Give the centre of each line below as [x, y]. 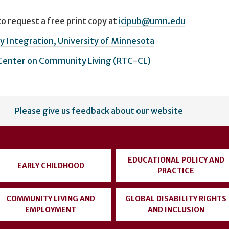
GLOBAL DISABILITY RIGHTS [176, 199]
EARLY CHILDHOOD [51, 165]
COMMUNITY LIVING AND [51, 199]
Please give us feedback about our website [99, 111]
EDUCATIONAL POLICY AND [176, 160]
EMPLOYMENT [51, 210]
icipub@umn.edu [152, 21]
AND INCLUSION [176, 210]
